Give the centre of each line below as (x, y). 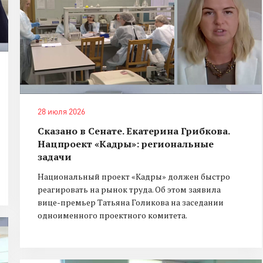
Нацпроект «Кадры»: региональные (126, 144)
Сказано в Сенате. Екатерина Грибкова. (134, 131)
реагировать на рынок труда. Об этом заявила (129, 190)
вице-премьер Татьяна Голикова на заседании (131, 203)
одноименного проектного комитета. (112, 215)
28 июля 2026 (61, 112)
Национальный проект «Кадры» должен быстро (134, 177)
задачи (55, 157)
